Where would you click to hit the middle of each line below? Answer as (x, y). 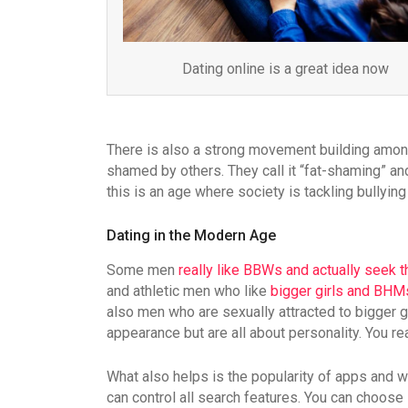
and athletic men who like (189, 291)
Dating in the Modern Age (191, 235)
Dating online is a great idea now (286, 69)
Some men (143, 270)
